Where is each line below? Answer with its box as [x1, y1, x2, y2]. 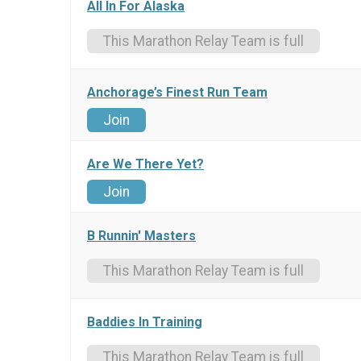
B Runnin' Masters [87, 228, 196, 244]
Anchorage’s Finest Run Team [87, 85, 268, 101]
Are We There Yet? [87, 156, 204, 172]
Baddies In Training [87, 314, 202, 330]
